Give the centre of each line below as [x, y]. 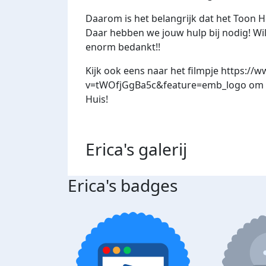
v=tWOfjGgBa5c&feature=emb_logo [166, 85]
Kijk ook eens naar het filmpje [153, 71]
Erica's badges [123, 186]
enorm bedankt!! [124, 47]
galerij [163, 149]
